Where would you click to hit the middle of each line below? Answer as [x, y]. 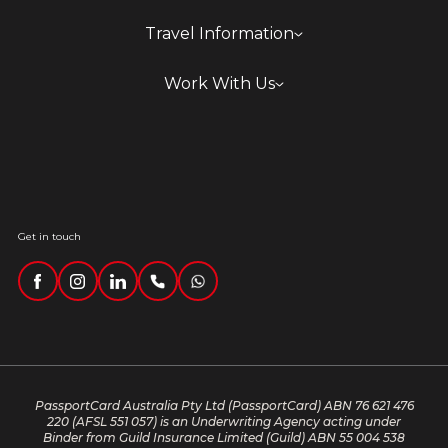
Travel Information [219, 33]
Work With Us [219, 83]
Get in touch [49, 236]
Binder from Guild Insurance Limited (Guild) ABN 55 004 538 [224, 437]
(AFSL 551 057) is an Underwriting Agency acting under [236, 421]
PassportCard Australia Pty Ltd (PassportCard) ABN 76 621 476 [224, 405]
